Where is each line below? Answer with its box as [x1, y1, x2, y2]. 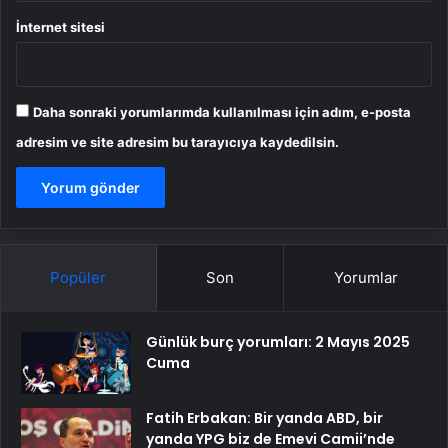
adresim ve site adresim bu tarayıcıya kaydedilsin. [16, 133, 339, 150]
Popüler [50, 267, 107, 287]
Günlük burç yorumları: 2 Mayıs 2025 [146, 331, 410, 352]
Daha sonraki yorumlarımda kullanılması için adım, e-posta [33, 103, 411, 120]
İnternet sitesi [16, 18, 105, 35]
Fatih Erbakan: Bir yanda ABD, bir [146, 407, 383, 428]
